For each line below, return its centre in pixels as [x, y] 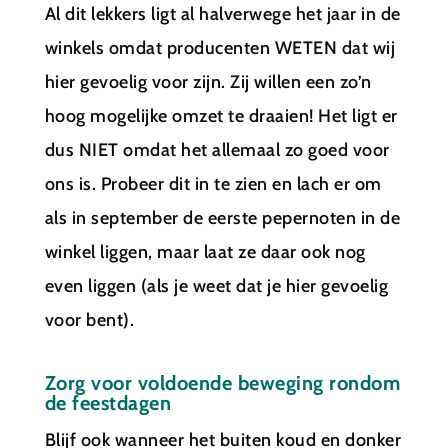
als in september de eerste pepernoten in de [222, 217]
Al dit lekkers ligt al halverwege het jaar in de [222, 13]
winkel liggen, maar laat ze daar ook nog [205, 251]
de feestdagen [108, 402]
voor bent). [89, 319]
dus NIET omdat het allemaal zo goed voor [217, 149]
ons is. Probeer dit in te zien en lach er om [213, 183]
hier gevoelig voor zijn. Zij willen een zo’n [208, 81]
